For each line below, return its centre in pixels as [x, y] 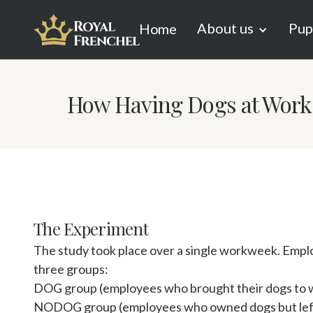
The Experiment [91, 228]
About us [225, 28]
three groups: [71, 269]
